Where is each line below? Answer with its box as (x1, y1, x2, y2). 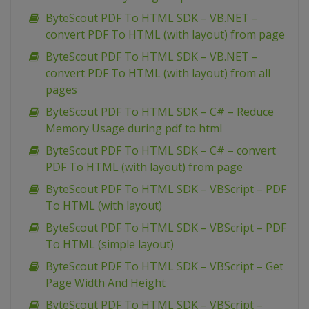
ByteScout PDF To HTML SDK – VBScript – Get (46, 259, 283, 274)
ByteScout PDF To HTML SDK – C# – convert (46, 143, 276, 158)
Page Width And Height (46, 275, 166, 290)
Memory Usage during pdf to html (46, 121, 222, 136)
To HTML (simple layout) (46, 237, 174, 252)
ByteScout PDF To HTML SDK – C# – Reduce (46, 104, 274, 119)
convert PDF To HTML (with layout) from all (46, 66, 270, 81)
